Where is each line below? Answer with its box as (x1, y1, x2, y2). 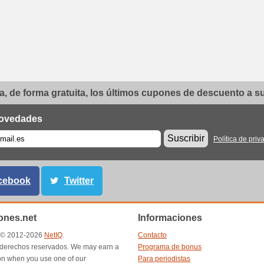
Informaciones (138, 213, 202, 223)
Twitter (64, 176, 94, 186)
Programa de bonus (138, 243, 202, 251)
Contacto (138, 231, 167, 239)
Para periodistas (138, 255, 190, 263)
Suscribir (167, 133, 204, 143)
